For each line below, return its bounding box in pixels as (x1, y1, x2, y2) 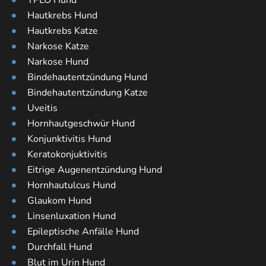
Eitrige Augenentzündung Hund (27, 163, 162, 177)
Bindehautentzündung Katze (27, 86, 148, 100)
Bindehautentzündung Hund (27, 71, 147, 84)
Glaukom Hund (27, 194, 91, 208)
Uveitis (27, 102, 58, 115)
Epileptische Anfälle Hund (27, 225, 139, 239)
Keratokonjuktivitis (27, 148, 107, 161)
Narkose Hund (27, 55, 88, 69)
